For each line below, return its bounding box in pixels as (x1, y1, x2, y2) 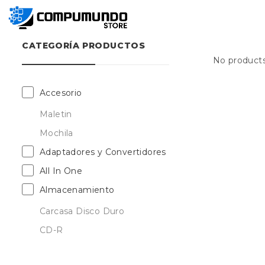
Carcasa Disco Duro (40, 206, 125, 216)
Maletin (40, 109, 72, 119)
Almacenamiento (40, 185, 115, 195)
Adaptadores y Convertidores (40, 147, 166, 157)
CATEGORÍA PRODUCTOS (22, 40, 146, 51)
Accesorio (40, 88, 82, 98)
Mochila (40, 128, 73, 138)
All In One (40, 166, 82, 176)
